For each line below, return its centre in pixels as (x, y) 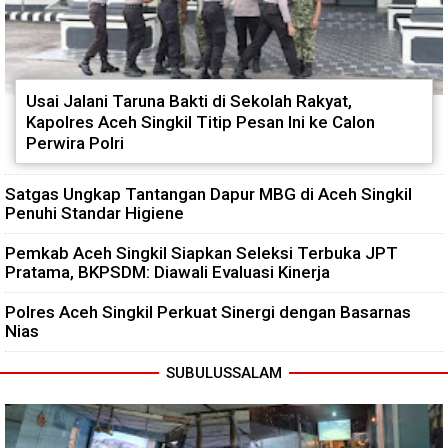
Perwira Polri (75, 142)
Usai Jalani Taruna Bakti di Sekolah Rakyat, (189, 100)
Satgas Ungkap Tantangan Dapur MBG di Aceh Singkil (208, 193)
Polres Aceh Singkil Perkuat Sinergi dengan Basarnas (208, 311)
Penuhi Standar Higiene (94, 212)
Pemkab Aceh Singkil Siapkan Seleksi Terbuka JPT (201, 252)
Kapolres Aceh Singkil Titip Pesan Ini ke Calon (200, 121)
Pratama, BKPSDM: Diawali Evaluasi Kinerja (167, 271)
